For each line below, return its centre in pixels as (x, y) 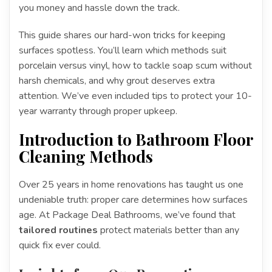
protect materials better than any (168, 230)
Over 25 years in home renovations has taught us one (131, 184)
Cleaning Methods (86, 156)
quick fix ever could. (60, 245)
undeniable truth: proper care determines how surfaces (133, 199)
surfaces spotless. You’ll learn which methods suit (123, 50)
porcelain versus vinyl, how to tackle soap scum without (135, 65)
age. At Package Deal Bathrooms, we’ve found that (127, 215)
